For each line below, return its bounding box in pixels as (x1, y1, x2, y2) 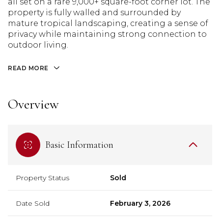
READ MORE (8, 64, 49, 72)
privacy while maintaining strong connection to (8, 29, 207, 39)
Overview (8, 95, 59, 112)
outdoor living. (8, 40, 68, 50)
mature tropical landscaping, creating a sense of (8, 19, 208, 28)
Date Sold (16, 198, 50, 208)
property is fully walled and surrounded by (8, 8, 181, 17)
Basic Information (45, 138, 113, 151)
